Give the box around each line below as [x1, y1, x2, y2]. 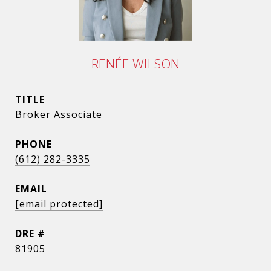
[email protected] [15, 197, 103, 211]
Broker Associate [15, 108, 102, 121]
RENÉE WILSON [91, 55, 180, 72]
